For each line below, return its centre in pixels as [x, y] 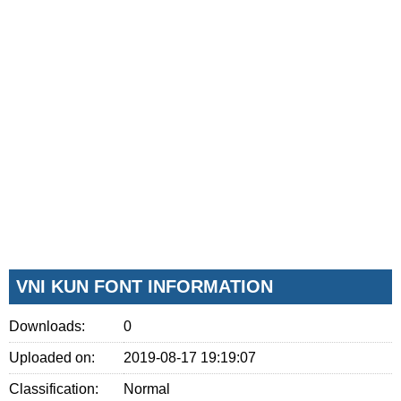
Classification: [54, 388]
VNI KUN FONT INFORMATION [145, 286]
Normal [147, 388]
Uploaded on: [52, 357]
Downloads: [47, 326]
